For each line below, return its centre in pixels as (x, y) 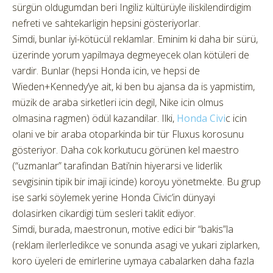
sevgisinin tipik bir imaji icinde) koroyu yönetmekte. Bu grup (136, 182)
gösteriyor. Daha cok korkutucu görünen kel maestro (126, 150)
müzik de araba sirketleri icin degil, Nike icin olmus (118, 103)
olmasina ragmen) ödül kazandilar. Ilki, (94, 119)
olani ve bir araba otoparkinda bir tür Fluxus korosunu (128, 134)
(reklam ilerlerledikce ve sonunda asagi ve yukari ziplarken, (136, 245)
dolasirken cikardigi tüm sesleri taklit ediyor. (104, 214)
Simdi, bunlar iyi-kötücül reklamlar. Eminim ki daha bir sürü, (135, 39)
